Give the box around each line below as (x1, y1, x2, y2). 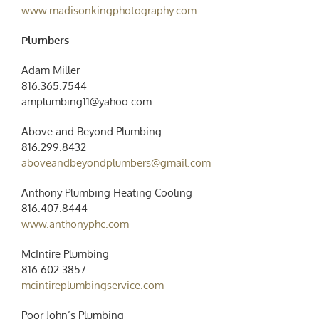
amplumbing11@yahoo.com (21, 94, 152, 108)
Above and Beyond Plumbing (21, 124, 162, 138)
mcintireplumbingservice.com (21, 278, 164, 292)
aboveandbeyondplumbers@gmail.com (21, 155, 211, 169)
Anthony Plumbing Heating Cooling (21, 185, 192, 199)
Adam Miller (21, 63, 80, 77)
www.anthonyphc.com (21, 216, 129, 231)
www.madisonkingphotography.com (21, 3, 197, 17)
